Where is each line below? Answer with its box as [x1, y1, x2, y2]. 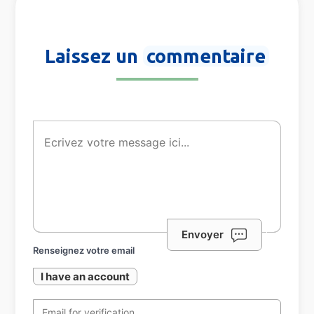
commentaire [146, 46, 266, 67]
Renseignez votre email [33, 245, 135, 257]
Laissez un [45, 46, 143, 67]
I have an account [41, 270, 130, 284]
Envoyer [181, 228, 224, 242]
